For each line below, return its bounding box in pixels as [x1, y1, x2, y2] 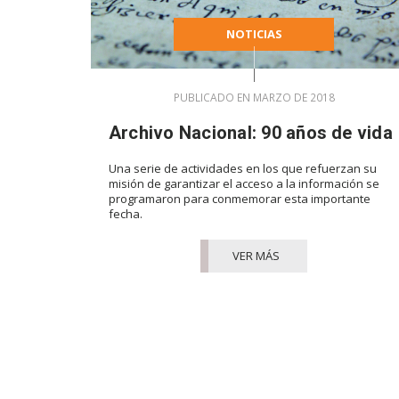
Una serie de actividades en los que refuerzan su [109, 159, 377, 176]
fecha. [109, 205, 142, 222]
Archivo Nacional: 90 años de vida [109, 121, 393, 143]
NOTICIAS [225, 25, 282, 42]
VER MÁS [232, 247, 280, 264]
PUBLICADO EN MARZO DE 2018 [173, 89, 335, 105]
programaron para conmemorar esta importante [109, 190, 370, 207]
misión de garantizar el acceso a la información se [109, 175, 379, 191]
